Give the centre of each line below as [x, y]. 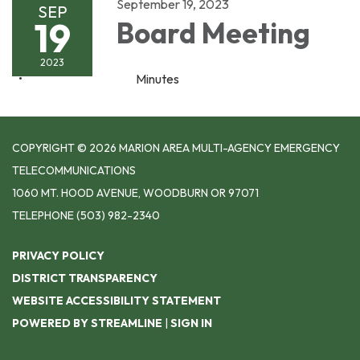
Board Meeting [213, 33]
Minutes [157, 78]
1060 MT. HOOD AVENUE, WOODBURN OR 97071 [135, 192]
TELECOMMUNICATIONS [74, 170]
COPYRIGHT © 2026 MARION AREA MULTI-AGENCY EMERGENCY [176, 147]
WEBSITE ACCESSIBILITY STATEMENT [117, 300]
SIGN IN [191, 323]
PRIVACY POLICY [58, 255]
